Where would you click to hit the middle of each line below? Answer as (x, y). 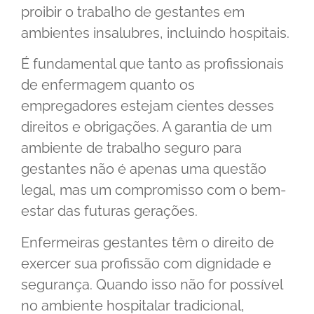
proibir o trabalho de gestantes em (133, 12)
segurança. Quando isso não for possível (152, 284)
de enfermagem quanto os (108, 85)
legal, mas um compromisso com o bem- (153, 190)
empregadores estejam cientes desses (148, 106)
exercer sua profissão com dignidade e (146, 263)
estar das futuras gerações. (109, 211)
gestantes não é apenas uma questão (144, 169)
